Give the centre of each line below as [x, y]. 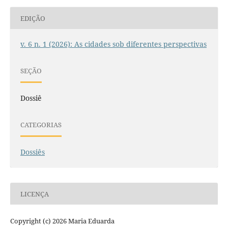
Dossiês [32, 152]
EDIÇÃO [33, 18]
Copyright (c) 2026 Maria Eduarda [62, 221]
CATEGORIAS [41, 124]
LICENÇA [34, 194]
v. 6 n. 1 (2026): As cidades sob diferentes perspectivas [113, 44]
